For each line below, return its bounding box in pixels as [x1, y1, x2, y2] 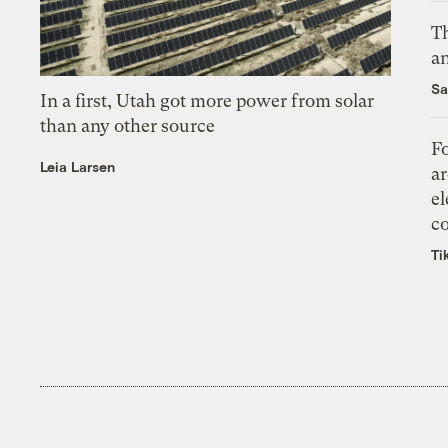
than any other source [40, 114, 216, 136]
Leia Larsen [40, 157, 116, 175]
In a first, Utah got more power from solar [40, 89, 375, 111]
